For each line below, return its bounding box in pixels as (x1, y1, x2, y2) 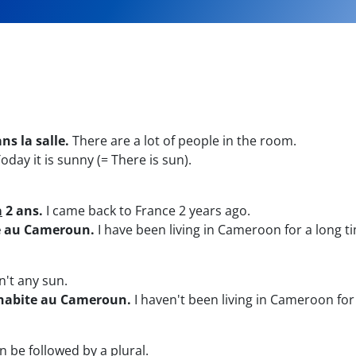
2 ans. (2, 202, 43, 219)
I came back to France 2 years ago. (43, 202, 250, 219)
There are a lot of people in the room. (69, 132, 296, 149)
